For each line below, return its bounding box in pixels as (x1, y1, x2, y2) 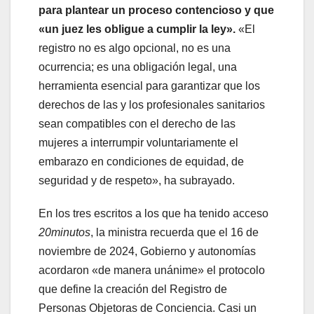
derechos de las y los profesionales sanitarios (39, 99, 265, 111)
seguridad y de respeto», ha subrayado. (39, 175, 235, 187)
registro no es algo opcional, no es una (39, 42, 231, 55)
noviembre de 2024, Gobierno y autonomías (39, 245, 256, 258)
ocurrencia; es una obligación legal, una (39, 61, 237, 74)
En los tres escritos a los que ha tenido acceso (39, 207, 268, 220)
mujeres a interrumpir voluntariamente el (39, 137, 238, 149)
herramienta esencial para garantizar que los (39, 80, 260, 93)
